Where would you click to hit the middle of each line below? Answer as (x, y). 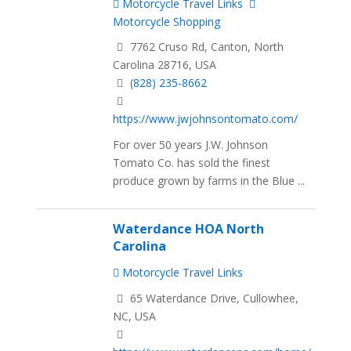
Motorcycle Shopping (167, 21)
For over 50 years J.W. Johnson (191, 145)
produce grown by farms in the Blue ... (209, 181)
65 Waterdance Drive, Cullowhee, (213, 299)
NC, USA (135, 317)
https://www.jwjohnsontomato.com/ (206, 119)
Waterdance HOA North (189, 229)
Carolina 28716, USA (165, 65)
